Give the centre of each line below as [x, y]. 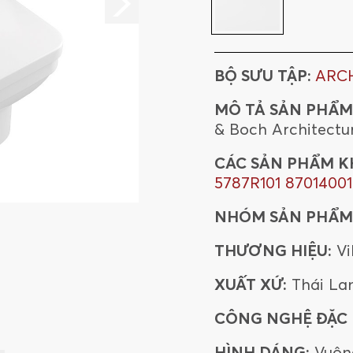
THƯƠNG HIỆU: [273, 250]
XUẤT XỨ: [251, 284]
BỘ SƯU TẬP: [265, 75]
